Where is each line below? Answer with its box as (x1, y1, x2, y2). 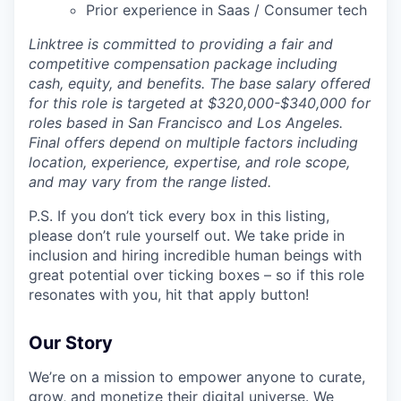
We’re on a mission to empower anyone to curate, (29, 368, 365, 387)
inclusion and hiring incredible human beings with (29, 246, 362, 265)
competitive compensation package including (29, 55, 337, 73)
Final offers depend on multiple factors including (29, 133, 358, 152)
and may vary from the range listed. (29, 173, 271, 192)
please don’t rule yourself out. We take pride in (29, 226, 345, 245)
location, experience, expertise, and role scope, (29, 153, 350, 172)
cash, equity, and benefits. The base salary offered (29, 74, 371, 93)
